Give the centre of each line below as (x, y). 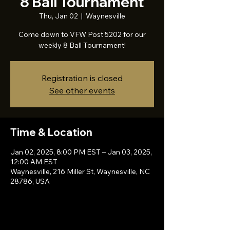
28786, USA (30, 181)
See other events (82, 90)
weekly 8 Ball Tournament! (82, 45)
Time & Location (51, 132)
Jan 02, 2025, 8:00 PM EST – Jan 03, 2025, (81, 152)
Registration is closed (82, 78)
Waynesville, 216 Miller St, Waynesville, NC (80, 171)
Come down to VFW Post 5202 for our (82, 34)
